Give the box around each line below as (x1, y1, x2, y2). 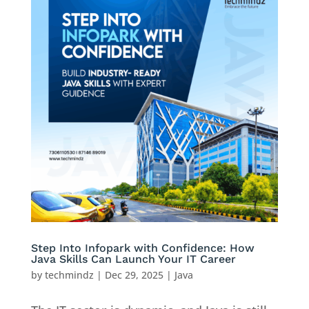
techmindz (44, 268, 94, 281)
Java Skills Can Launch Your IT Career (30, 252, 236, 266)
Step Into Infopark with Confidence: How (30, 241, 255, 255)
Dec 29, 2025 (104, 268, 163, 281)
